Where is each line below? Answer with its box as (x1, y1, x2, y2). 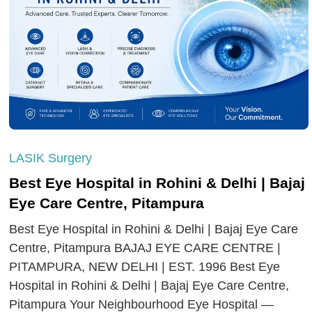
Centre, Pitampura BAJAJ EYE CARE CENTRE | (9, 240, 281, 255)
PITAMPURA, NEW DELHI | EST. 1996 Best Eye (9, 259, 281, 274)
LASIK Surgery (9, 150, 93, 165)
